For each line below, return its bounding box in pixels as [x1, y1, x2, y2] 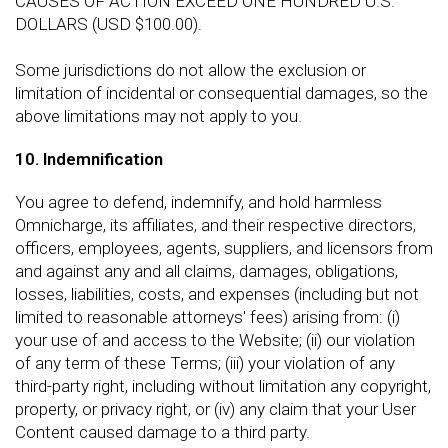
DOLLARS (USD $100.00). [15, 13, 202, 34]
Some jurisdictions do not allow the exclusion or [15, 59, 366, 80]
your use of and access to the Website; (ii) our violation [15, 329, 415, 350]
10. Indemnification [15, 148, 163, 169]
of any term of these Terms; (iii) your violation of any [15, 352, 395, 373]
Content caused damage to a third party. [15, 421, 310, 442]
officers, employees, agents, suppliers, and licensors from [15, 237, 433, 258]
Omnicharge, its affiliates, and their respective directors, [15, 214, 416, 235]
